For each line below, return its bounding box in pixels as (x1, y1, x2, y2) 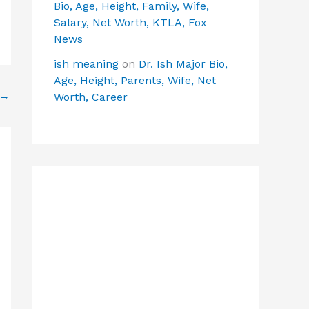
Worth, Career (54, 90, 128, 104)
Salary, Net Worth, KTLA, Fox (54, 16, 207, 30)
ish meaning (54, 57, 119, 71)
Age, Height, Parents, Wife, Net (54, 74, 216, 88)
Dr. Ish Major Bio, (139, 57, 228, 71)
